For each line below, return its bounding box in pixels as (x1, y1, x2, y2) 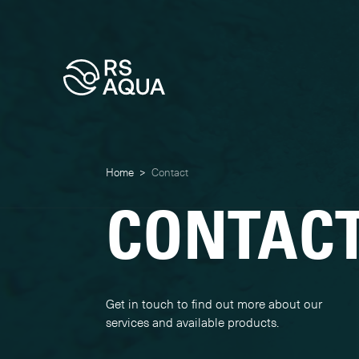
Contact (151, 165, 188, 179)
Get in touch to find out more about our (105, 296, 322, 313)
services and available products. (105, 315, 279, 331)
